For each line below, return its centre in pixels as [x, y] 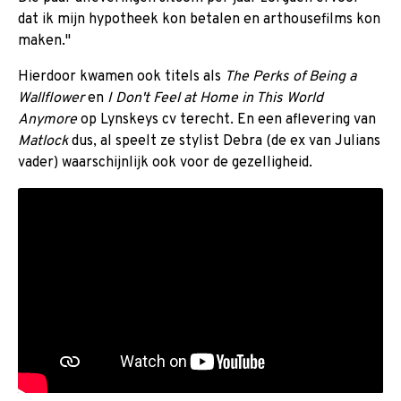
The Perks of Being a [290, 77]
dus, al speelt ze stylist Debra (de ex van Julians [224, 141]
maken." [44, 41]
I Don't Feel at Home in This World [215, 98]
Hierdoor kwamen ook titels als [121, 77]
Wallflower [51, 98]
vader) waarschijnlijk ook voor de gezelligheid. [165, 162]
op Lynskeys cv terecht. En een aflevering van [226, 119]
